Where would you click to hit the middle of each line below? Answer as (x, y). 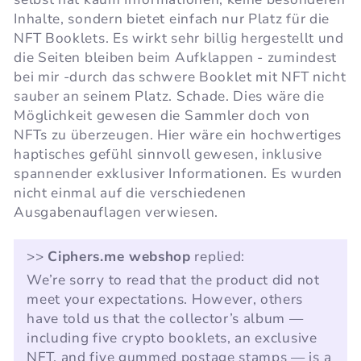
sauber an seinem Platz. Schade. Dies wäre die (169, 97)
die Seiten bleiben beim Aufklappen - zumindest (175, 58)
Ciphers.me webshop (119, 257)
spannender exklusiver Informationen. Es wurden (178, 174)
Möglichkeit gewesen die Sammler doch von (162, 116)
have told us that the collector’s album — (165, 319)
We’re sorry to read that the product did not (173, 280)
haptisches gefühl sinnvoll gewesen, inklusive (168, 155)
